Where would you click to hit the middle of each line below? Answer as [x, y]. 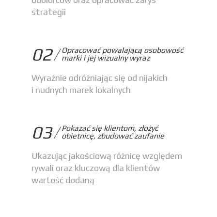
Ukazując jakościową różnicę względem [107, 156]
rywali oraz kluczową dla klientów [96, 168]
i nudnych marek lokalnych [83, 90]
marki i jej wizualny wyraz [106, 58]
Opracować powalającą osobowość [122, 50]
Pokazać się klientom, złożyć [110, 128]
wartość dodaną [63, 180]
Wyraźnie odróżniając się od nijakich [100, 78]
